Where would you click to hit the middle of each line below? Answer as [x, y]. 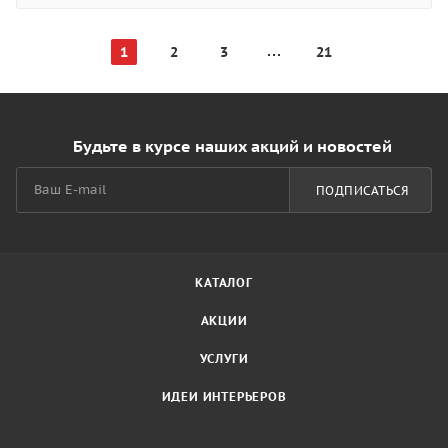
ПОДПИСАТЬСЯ [361, 190]
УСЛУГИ [224, 358]
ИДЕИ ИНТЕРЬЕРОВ [224, 396]
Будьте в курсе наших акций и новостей [232, 146]
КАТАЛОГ [224, 282]
